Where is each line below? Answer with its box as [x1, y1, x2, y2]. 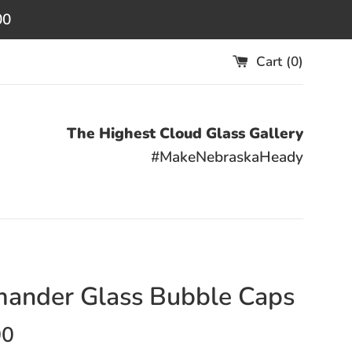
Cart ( [256, 52, 291, 71]
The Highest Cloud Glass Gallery [67, 123, 303, 144]
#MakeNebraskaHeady [151, 147, 303, 167]
